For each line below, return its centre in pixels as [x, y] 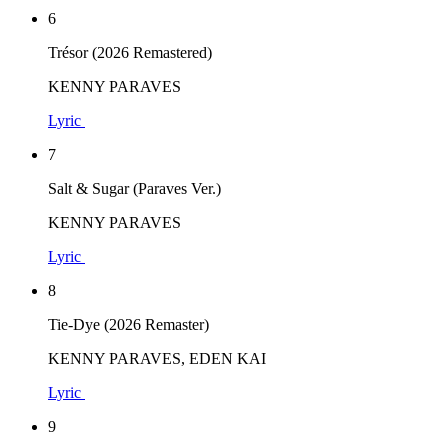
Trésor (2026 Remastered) [130, 52]
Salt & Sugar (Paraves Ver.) [134, 188]
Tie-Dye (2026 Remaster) [128, 324]
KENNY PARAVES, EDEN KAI [157, 358]
